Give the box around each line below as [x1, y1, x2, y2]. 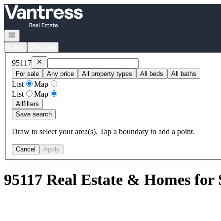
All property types [82, 70, 132, 77]
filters [23, 100, 39, 108]
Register [31, 43, 55, 51]
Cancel [16, 145, 36, 153]
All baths [171, 70, 196, 77]
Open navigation [7, 31, 54, 38]
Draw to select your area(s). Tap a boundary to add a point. [12, 127, 195, 136]
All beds [140, 70, 163, 77]
